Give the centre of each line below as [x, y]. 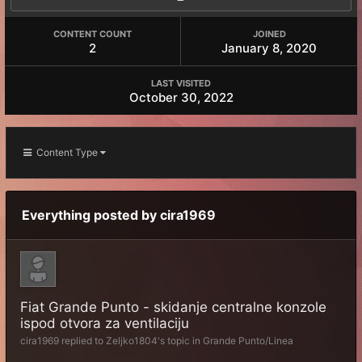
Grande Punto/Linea [248, 341]
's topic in [180, 341]
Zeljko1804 [132, 341]
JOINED [269, 34]
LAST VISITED [181, 83]
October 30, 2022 [181, 97]
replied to [82, 341]
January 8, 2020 [269, 48]
